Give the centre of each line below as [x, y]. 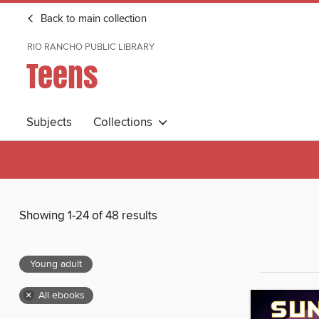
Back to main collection [92, 19]
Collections [126, 122]
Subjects [49, 122]
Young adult [56, 265]
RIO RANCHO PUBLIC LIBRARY [91, 47]
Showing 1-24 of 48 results [88, 216]
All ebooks [62, 296]
